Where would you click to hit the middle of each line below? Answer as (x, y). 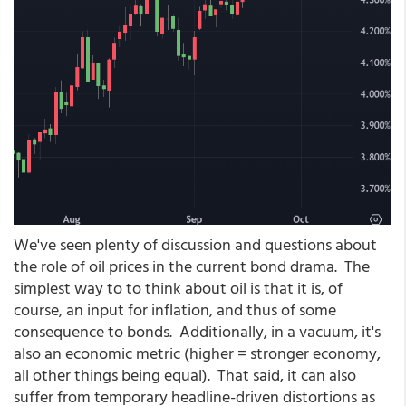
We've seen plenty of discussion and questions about (195, 244)
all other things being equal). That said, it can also (185, 374)
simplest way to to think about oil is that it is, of (178, 287)
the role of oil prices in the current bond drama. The (192, 266)
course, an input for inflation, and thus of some (175, 309)
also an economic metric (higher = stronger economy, (197, 353)
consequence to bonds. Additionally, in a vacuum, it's (197, 331)
